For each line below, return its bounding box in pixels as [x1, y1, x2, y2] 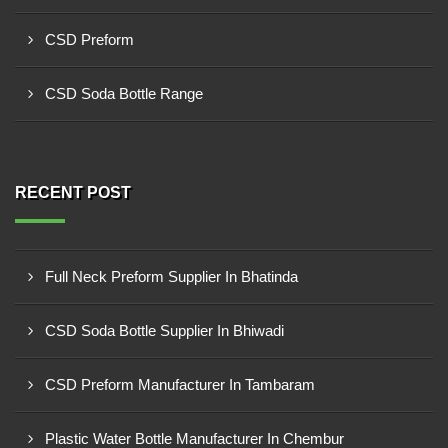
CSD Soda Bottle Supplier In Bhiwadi [45, 322, 284, 339]
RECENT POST [15, 184, 131, 201]
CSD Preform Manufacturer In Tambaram [45, 376, 315, 393]
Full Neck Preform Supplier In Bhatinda [45, 268, 298, 285]
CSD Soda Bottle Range [45, 85, 203, 102]
